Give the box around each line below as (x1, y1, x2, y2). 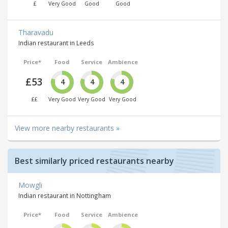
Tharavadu (18, 27, 53, 37)
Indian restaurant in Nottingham (18, 191, 111, 200)
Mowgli (18, 180, 42, 190)
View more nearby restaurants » (15, 123, 120, 133)
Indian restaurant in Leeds (18, 38, 94, 47)
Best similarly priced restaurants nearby (15, 155, 174, 167)
